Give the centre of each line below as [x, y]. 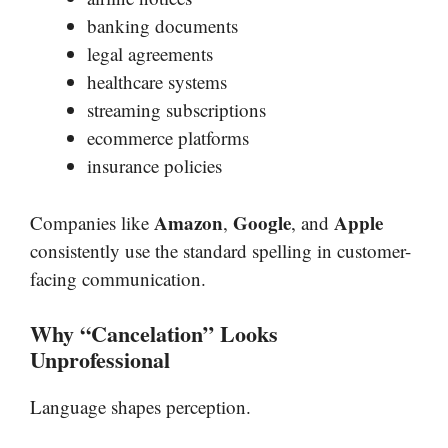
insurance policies [154, 166]
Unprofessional [100, 360]
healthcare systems [157, 82]
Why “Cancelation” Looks [154, 334]
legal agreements [150, 54]
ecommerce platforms [168, 138]
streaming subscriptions [176, 110]
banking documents [162, 26]
